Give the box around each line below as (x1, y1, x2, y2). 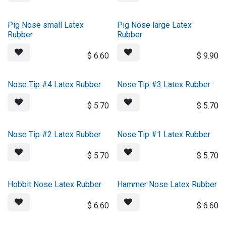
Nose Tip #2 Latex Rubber (8, 130, 101, 139)
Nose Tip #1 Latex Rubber (117, 130, 210, 139)
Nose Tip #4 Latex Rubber (8, 80, 101, 89)
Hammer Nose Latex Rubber (117, 180, 217, 189)
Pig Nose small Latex (8, 20, 84, 30)
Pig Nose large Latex (117, 20, 192, 30)
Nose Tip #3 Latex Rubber (117, 80, 210, 89)
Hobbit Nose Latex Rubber (8, 180, 101, 189)
